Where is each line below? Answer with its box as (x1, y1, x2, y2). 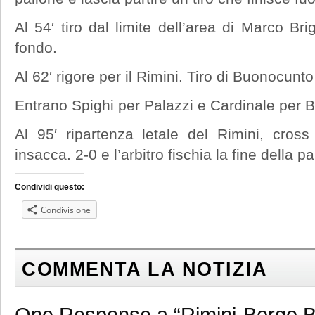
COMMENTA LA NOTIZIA (22, 258, 268, 281)
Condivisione (41, 203, 91, 216)
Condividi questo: (15, 181, 84, 192)
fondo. (15, 39, 57, 56)
